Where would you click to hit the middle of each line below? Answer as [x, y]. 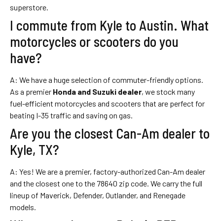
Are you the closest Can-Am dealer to [110, 133]
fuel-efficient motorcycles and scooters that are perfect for [107, 103]
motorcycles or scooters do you [94, 41]
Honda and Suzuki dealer [97, 91]
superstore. [29, 7]
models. [23, 207]
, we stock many [168, 91]
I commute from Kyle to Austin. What [109, 25]
